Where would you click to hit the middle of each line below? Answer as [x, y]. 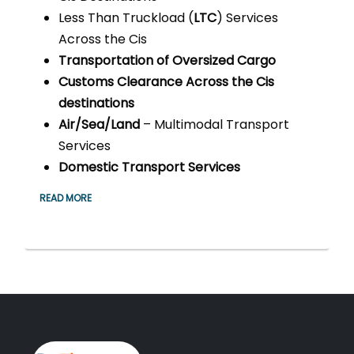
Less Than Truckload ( [126, 18]
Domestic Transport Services [149, 167]
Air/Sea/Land [99, 124]
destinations [96, 103]
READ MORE [66, 198]
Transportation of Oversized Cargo [167, 60]
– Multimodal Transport [215, 124]
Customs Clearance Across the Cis [166, 82]
